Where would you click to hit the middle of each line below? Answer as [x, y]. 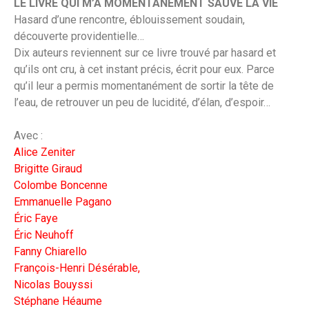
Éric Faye [36, 219]
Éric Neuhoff [44, 235]
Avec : [28, 136]
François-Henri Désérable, [77, 268]
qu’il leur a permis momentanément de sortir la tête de [144, 86]
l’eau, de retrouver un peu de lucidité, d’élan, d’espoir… [142, 103]
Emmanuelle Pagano [63, 202]
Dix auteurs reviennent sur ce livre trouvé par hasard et [145, 53]
